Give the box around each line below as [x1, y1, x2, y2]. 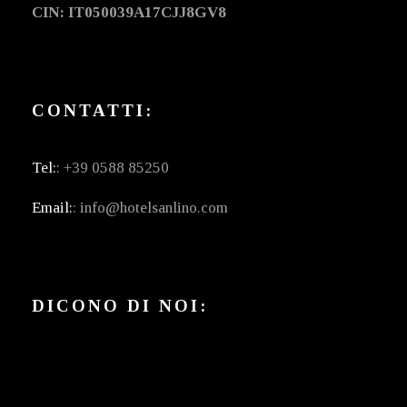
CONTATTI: [32, 101, 154, 121]
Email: [32, 199, 73, 217]
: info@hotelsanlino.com [73, 199, 228, 217]
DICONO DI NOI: [32, 296, 208, 316]
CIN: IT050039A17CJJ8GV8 [32, 4, 226, 22]
